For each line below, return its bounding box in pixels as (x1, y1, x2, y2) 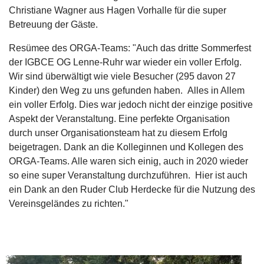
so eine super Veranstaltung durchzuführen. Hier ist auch (9, 170, 247, 180)
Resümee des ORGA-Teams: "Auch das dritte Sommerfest (9, 43, 251, 53)
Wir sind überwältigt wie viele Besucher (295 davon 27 (9, 71, 236, 81)
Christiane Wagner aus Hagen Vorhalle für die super (9, 5, 226, 15)
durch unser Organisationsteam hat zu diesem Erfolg (9, 128, 227, 138)
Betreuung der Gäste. (9, 19, 98, 29)
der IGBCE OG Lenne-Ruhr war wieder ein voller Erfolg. (9, 57, 242, 67)
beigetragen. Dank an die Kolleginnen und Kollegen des (9, 142, 243, 152)
